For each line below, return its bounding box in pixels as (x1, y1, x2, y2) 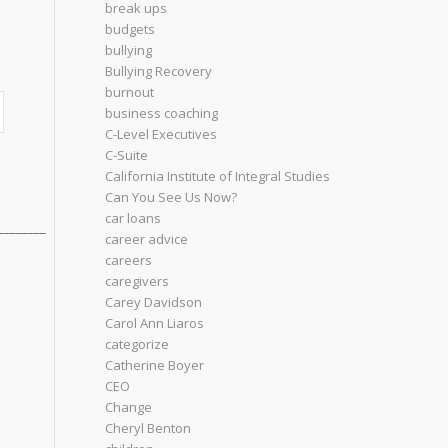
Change (105, 398, 153, 416)
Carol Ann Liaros (105, 314, 205, 332)
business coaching (105, 104, 219, 122)
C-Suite (105, 146, 149, 164)
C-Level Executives (105, 125, 218, 143)
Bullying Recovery (105, 62, 213, 80)
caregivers (105, 272, 170, 290)
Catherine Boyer (105, 356, 205, 374)
